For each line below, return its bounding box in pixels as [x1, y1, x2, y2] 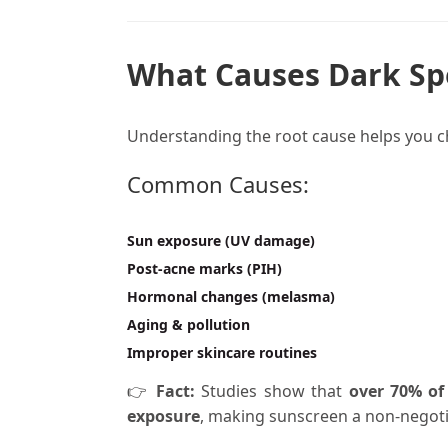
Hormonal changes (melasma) [127, 286, 335, 306]
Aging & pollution [127, 314, 250, 334]
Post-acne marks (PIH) [127, 258, 282, 278]
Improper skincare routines [127, 342, 317, 362]
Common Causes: [127, 169, 309, 200]
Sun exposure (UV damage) [127, 230, 315, 250]
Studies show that [194, 380, 349, 403]
